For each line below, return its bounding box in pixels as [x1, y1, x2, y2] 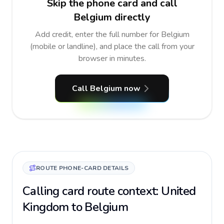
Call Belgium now [71, 83, 140, 94]
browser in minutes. [78, 53, 146, 64]
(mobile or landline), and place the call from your [29, 41, 194, 52]
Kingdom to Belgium [22, 199, 128, 215]
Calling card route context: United [22, 183, 196, 199]
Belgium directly [73, 10, 150, 24]
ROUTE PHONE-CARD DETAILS [36, 164, 129, 172]
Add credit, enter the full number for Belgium [34, 29, 189, 40]
